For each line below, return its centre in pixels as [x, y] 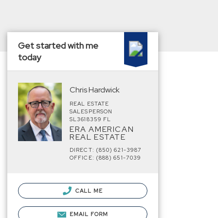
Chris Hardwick [95, 90]
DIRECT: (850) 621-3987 [106, 150]
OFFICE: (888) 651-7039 [106, 158]
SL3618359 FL [91, 119]
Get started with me [58, 45]
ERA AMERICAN [102, 129]
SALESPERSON [91, 111]
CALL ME [88, 191]
